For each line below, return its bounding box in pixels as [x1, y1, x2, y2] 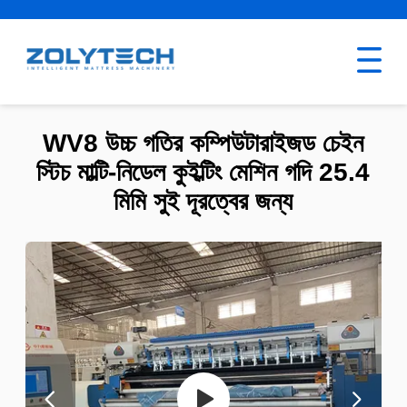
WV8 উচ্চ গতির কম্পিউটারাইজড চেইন [43, 129, 364, 158]
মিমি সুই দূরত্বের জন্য [114, 187, 293, 216]
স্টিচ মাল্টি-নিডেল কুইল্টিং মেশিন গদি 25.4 [36, 158, 371, 187]
